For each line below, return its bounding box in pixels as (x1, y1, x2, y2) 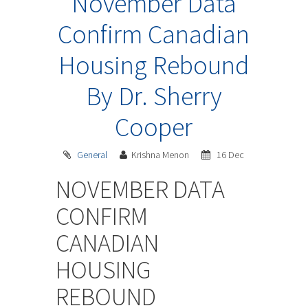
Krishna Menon (131, 148, 192, 162)
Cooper (115, 111, 193, 144)
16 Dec (214, 148, 245, 162)
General (77, 148, 108, 162)
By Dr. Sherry (85, 80, 222, 113)
